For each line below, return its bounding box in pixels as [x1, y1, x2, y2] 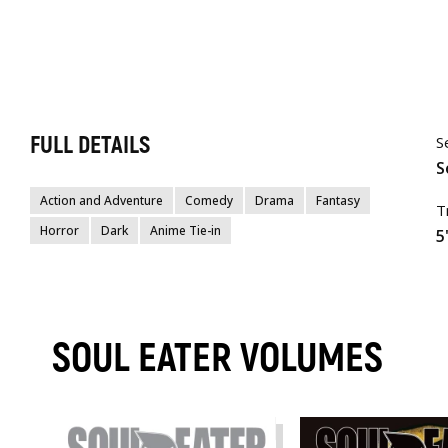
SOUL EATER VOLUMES [52, 333, 383, 383]
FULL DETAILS [30, 131, 150, 161]
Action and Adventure [40, 192, 163, 210]
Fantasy [316, 192, 360, 210]
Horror [40, 222, 79, 240]
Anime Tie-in [150, 222, 221, 240]
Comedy [185, 192, 233, 210]
